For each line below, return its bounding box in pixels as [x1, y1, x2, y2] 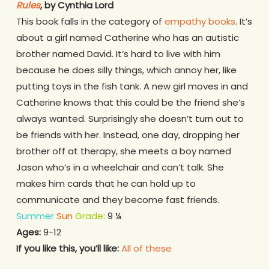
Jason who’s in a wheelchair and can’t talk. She [16, 161, 224, 174]
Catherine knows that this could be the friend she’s [16, 96, 245, 109]
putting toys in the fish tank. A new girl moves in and [16, 80, 248, 93]
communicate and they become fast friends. [16, 193, 219, 207]
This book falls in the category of [16, 15, 165, 28]
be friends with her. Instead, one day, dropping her [16, 128, 240, 142]
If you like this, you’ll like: [16, 242, 119, 255]
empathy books [164, 15, 235, 28]
